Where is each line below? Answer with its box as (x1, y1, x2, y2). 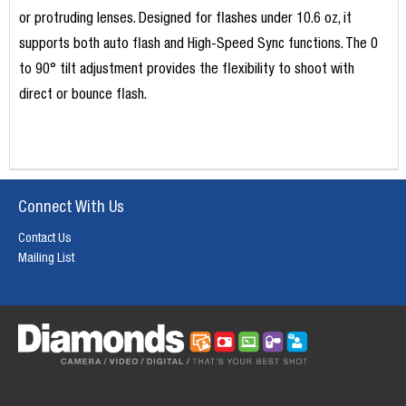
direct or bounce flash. (18, 89, 147, 104)
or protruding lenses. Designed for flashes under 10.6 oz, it (18, 13, 352, 28)
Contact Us (18, 233, 72, 246)
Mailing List (18, 253, 74, 266)
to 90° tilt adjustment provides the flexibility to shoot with (18, 63, 354, 79)
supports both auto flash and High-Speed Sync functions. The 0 (18, 38, 378, 53)
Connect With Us (18, 200, 124, 217)
